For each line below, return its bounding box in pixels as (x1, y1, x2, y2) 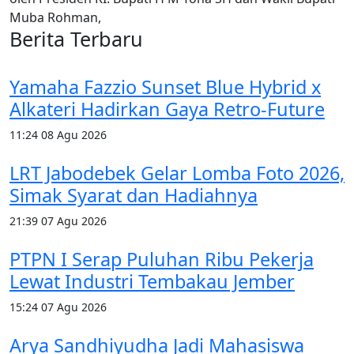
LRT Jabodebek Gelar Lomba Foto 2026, (9, 160, 345, 186)
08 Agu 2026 (41, 126, 107, 142)
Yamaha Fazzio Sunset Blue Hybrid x (9, 73, 321, 100)
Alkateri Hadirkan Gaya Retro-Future (9, 96, 325, 122)
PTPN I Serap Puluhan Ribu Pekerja (9, 246, 314, 272)
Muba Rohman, (9, 8, 101, 26)
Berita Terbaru (9, 24, 143, 52)
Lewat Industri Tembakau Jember (9, 268, 295, 294)
